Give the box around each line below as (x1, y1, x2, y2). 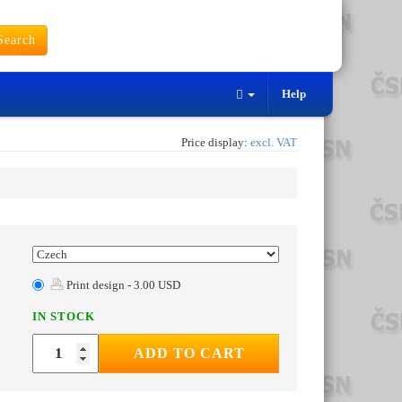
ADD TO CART (133, 345, 245, 362)
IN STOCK (32, 310, 95, 324)
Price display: (181, 135, 250, 150)
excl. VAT (250, 135, 297, 150)
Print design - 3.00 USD (64, 278, 180, 293)
